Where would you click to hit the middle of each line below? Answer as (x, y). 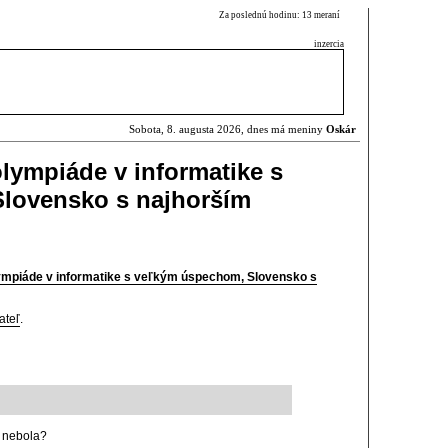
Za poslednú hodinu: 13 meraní (281, 15)
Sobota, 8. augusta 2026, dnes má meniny (227, 129)
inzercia (329, 44)
